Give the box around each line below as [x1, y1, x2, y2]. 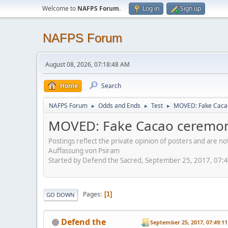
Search [101, 81, 121, 90]
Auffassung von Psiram [48, 146, 120, 155]
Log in [142, 4, 159, 13]
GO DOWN [46, 190, 75, 198]
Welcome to [42, 4, 77, 13]
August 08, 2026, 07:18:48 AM [45, 60, 130, 69]
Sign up [180, 4, 201, 13]
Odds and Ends [98, 101, 140, 110]
